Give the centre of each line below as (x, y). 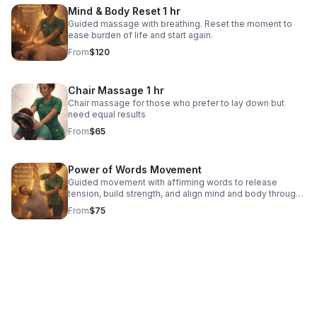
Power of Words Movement (135, 169)
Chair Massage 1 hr (116, 90)
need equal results (107, 114)
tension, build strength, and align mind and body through (184, 194)
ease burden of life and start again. (140, 35)
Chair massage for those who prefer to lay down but (176, 103)
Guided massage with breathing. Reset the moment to (180, 24)
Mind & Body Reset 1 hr (125, 11)
